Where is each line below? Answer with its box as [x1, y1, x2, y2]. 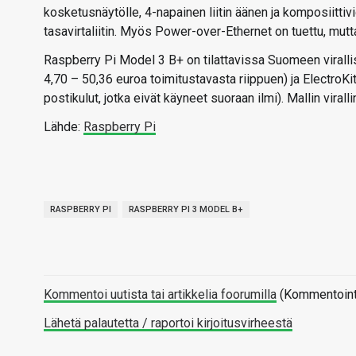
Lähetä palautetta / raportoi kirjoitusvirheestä [44, 315, 292, 331]
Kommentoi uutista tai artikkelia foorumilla [44, 287, 277, 302]
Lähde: [44, 119, 83, 134]
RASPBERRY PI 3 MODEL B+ [129, 204, 243, 215]
